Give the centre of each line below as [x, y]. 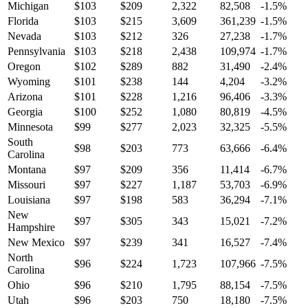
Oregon [24, 67]
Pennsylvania [36, 52]
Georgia [25, 112]
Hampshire [31, 228]
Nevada [24, 36]
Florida [23, 21]
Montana [27, 170]
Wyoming [29, 82]
